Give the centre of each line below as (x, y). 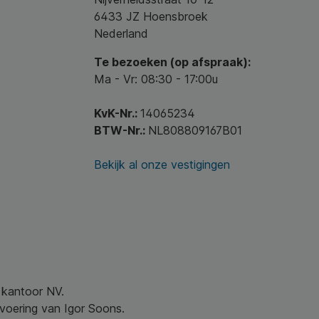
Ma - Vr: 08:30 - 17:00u (156, 79)
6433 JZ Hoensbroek (151, 16)
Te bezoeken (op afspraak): (172, 62)
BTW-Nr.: (121, 130)
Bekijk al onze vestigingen (162, 164)
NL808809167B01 (195, 130)
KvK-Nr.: (117, 113)
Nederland (121, 33)
